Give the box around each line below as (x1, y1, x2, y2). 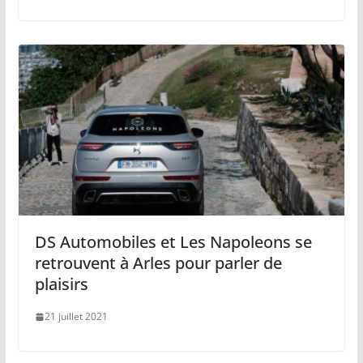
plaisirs (34, 273, 88, 296)
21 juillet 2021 (44, 310, 108, 324)
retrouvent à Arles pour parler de (34, 252, 282, 275)
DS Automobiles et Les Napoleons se (34, 231, 312, 254)
